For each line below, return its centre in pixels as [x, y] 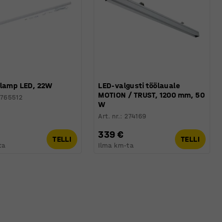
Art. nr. [109, 116]
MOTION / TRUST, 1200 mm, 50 [152, 95]
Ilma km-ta [116, 145]
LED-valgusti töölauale [139, 85]
